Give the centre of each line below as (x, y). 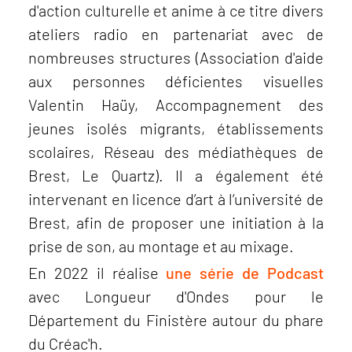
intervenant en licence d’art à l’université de (176, 199)
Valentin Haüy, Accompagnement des (176, 104)
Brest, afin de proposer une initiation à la (176, 222)
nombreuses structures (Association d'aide (176, 57)
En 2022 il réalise (93, 273)
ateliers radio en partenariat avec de (176, 34)
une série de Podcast (241, 273)
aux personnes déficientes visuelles (176, 81)
